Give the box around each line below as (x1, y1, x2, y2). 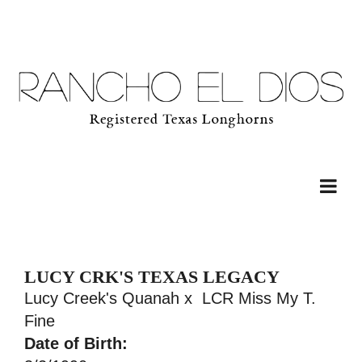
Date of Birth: (24, 335, 128, 352)
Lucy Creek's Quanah (24, 289, 179, 307)
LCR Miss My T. (202, 289, 316, 307)
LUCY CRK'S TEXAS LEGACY (24, 267, 280, 287)
